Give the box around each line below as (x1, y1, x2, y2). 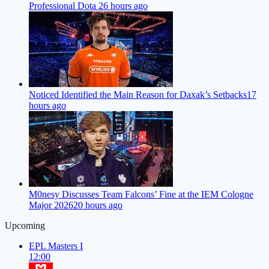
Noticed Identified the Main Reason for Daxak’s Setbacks (29, 89, 247, 100)
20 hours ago (73, 200, 122, 211)
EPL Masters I (29, 241, 83, 252)
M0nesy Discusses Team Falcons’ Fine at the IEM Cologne (29, 189, 253, 200)
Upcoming (5, 220, 45, 231)
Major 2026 (29, 200, 73, 211)
